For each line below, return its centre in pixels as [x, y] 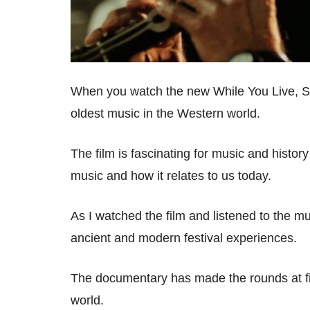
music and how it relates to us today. [174, 175]
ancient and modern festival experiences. [185, 238]
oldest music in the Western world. [167, 113]
